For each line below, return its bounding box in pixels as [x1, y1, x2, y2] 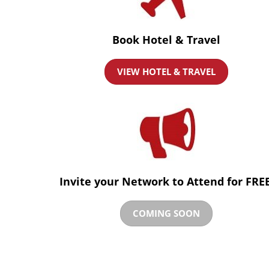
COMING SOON [133, 207, 201, 219]
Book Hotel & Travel [112, 32, 221, 47]
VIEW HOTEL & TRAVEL [117, 65, 216, 77]
